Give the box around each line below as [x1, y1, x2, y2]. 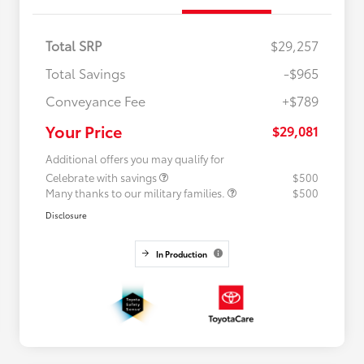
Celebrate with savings [45, 169, 159, 184]
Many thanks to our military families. [45, 184, 227, 200]
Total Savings [45, 63, 126, 82]
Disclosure [45, 208, 87, 221]
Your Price [45, 119, 122, 142]
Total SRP [45, 35, 102, 54]
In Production [155, 247, 207, 260]
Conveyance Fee [45, 90, 145, 110]
